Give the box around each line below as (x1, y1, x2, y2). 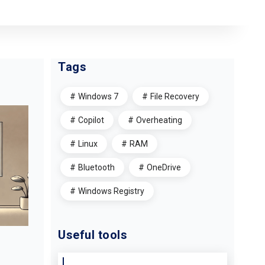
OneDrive (147, 163, 181, 172)
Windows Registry (78, 186, 144, 196)
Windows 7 (78, 92, 118, 101)
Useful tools (58, 228, 127, 242)
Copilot (78, 115, 104, 125)
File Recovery (150, 92, 199, 101)
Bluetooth (78, 163, 115, 172)
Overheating (136, 115, 182, 125)
